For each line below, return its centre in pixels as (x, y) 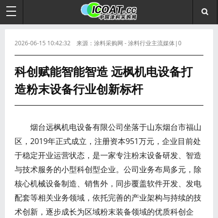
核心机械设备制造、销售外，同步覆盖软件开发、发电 (108, 183)
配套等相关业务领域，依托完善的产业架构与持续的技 (108, 198)
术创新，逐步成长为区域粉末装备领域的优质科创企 (104, 212)
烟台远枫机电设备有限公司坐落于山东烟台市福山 (108, 127)
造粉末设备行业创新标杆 (79, 89)
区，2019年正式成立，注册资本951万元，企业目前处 (108, 141)
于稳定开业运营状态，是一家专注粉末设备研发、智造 (108, 155)
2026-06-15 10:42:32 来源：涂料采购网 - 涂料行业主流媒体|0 (98, 43)
